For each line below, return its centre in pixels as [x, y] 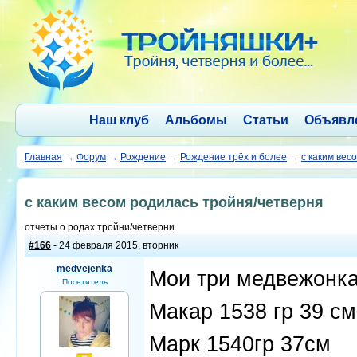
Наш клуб [119, 120]
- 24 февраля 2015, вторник [115, 245]
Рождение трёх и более [233, 157]
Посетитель [84, 282]
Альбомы [196, 120]
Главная [43, 157]
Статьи [265, 120]
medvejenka [84, 269]
